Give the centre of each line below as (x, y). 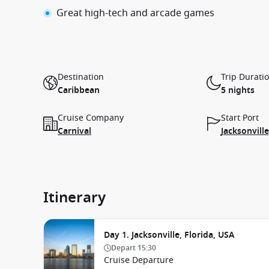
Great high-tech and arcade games (135, 13)
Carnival (74, 131)
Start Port (240, 118)
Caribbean (79, 90)
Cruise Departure (139, 260)
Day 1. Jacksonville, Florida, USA (169, 235)
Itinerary (74, 198)
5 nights (238, 90)
